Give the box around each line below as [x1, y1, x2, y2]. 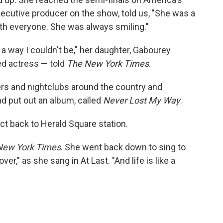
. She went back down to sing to [61, 142, 186, 152]
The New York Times [67, 58, 149, 69]
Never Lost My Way [103, 95, 180, 106]
